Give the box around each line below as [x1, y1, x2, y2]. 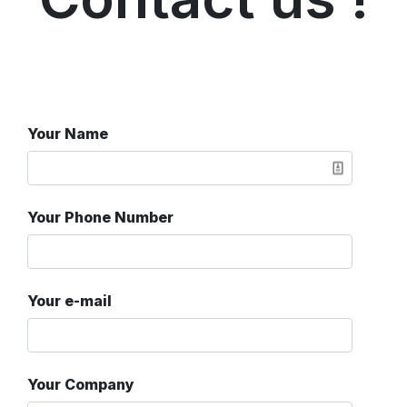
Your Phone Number [27, 207, 174, 226]
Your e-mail [27, 291, 112, 310]
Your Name [27, 124, 108, 143]
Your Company [27, 374, 134, 393]
